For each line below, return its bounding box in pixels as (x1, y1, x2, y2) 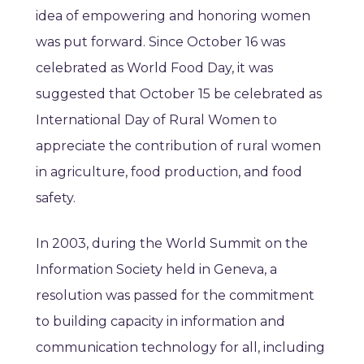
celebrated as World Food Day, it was (36, 60, 273, 76)
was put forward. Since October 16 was (36, 34, 285, 50)
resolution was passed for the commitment (36, 288, 314, 304)
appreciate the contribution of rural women (36, 138, 321, 154)
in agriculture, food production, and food (36, 164, 302, 180)
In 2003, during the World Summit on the (36, 236, 308, 252)
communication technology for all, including (36, 340, 325, 356)
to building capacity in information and (36, 314, 285, 330)
